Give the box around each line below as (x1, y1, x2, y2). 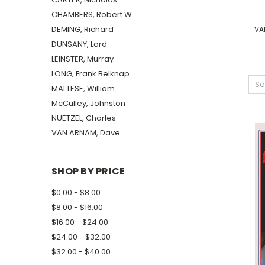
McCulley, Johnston (51, 97, 125, 109)
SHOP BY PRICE (51, 164, 125, 178)
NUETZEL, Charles (51, 112, 116, 124)
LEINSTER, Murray (51, 53, 114, 64)
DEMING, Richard (51, 23, 114, 35)
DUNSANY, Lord (51, 38, 107, 50)
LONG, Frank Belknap (51, 67, 130, 79)
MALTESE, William (51, 82, 115, 94)
